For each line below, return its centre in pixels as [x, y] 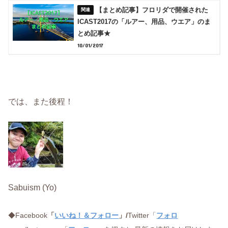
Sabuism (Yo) [33, 187]
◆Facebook [28, 216]
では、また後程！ [41, 101]
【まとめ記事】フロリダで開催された [152, 10]
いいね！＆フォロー [87, 216]
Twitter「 [142, 216]
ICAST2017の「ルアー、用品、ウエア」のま [144, 22]
